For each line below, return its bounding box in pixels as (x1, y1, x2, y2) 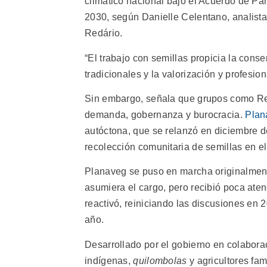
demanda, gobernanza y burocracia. (85, 110, 246, 120)
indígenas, (85, 255, 133, 266)
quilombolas (133, 255, 187, 266)
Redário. (85, 28, 123, 39)
